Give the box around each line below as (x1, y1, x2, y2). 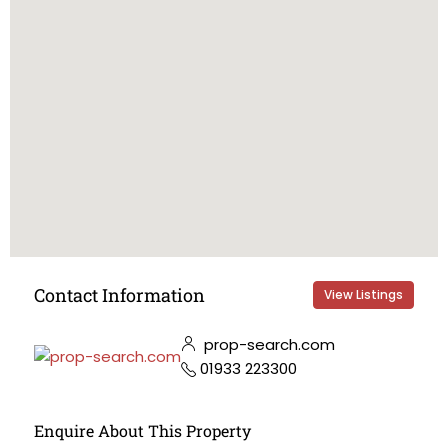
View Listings (324, 286, 403, 303)
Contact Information (34, 282, 205, 307)
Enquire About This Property (34, 420, 251, 441)
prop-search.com (200, 334, 335, 355)
